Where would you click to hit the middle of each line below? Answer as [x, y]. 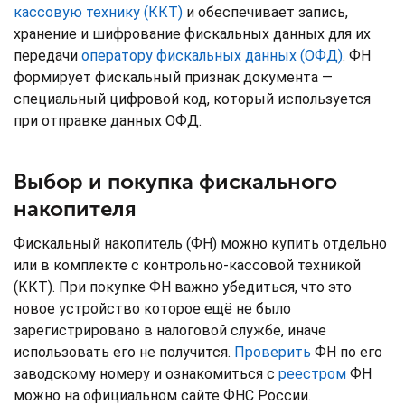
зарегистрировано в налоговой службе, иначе [170, 330]
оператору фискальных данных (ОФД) [212, 55]
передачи [47, 55]
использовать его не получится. [124, 352]
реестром [314, 373]
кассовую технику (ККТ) [98, 12]
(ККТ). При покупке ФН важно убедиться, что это [183, 287]
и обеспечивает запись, [265, 12]
